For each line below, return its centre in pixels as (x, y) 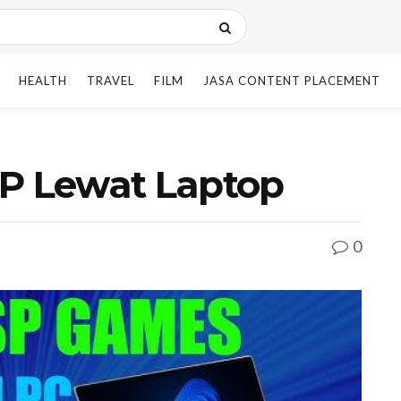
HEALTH (43, 81)
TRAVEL (111, 81)
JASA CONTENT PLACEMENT (292, 81)
